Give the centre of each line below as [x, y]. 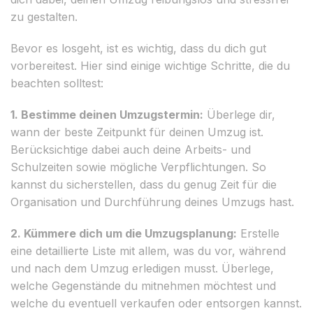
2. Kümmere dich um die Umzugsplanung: [124, 233]
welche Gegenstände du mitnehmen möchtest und [143, 285]
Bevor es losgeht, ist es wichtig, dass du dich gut [138, 48]
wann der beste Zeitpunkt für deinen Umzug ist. [137, 132]
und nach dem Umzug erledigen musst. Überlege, [142, 268]
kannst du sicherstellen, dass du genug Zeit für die [144, 184]
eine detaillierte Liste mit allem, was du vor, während [148, 250]
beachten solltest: [57, 83]
